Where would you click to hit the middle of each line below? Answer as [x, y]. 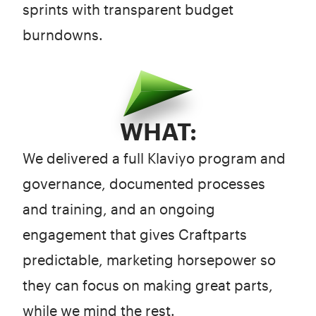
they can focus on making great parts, [148, 285]
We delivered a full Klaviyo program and [154, 158]
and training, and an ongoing [119, 208]
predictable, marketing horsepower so [149, 259]
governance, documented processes [144, 183]
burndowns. [63, 34]
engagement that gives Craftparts [135, 234]
